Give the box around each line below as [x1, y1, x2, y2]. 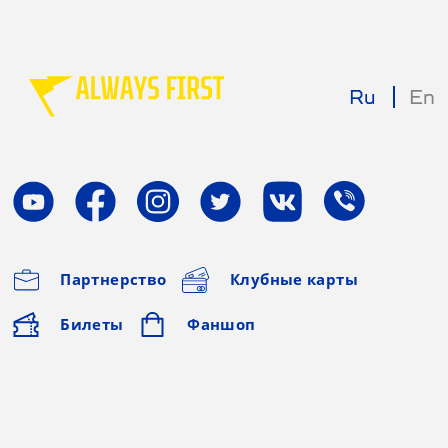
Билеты [60, 313, 124, 334]
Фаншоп [187, 313, 256, 334]
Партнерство [60, 269, 167, 290]
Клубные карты [230, 269, 358, 290]
